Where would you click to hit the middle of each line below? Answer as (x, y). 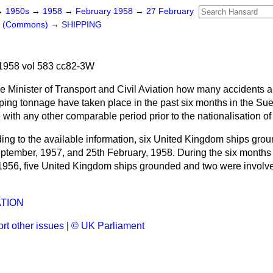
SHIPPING (82, 25)
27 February (170, 11)
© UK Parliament (108, 226)
